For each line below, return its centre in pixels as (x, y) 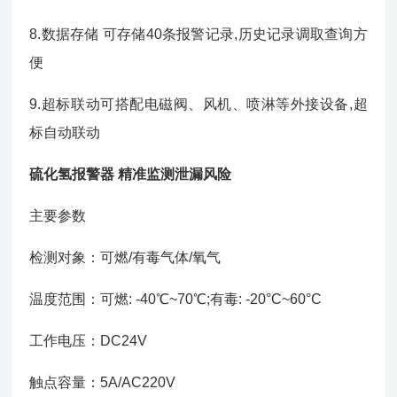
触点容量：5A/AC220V (103, 382)
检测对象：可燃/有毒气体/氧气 (125, 257)
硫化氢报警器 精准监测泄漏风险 (131, 174)
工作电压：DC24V (89, 341)
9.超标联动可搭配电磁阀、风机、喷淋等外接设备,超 (198, 104)
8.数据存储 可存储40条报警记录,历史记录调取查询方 (198, 34)
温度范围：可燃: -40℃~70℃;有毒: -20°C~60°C (176, 299)
